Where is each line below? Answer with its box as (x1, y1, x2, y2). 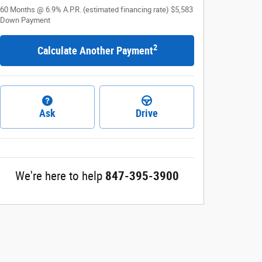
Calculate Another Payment (37, 44, 153, 57)
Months (10, 5, 35, 14)
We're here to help (15, 169, 102, 184)
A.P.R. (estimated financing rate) (63, 5, 169, 14)
